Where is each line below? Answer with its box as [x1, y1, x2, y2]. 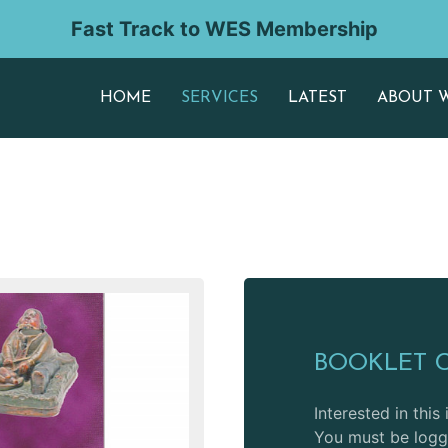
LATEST [288, 90, 347, 106]
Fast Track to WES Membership [70, 17, 378, 41]
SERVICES [181, 90, 258, 106]
